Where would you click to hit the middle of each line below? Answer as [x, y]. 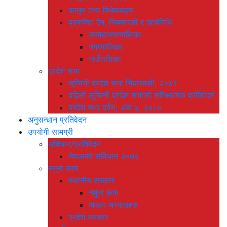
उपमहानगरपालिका [115, 34]
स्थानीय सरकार [91, 180]
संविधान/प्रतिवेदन [74, 144]
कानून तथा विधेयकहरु [101, 10]
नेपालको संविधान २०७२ [104, 156]
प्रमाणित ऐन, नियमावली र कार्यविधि [120, 22]
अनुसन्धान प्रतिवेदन [57, 119]
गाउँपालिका [105, 59]
